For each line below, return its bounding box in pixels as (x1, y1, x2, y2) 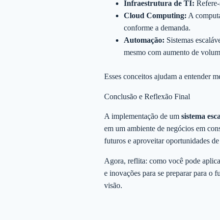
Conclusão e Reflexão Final (104, 92, 190, 101)
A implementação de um (104, 111, 181, 120)
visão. (104, 181, 122, 190)
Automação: (124, 36, 165, 45)
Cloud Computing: (124, 11, 187, 20)
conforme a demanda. (124, 24, 191, 32)
